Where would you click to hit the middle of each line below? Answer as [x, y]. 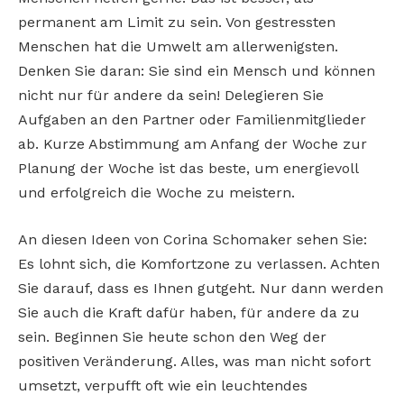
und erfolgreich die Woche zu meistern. [156, 193]
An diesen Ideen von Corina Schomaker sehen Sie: [193, 239]
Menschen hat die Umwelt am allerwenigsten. [178, 47]
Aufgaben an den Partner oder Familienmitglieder [192, 120]
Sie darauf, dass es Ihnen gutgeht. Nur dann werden [201, 288]
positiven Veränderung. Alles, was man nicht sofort [194, 361]
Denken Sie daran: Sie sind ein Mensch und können [197, 71]
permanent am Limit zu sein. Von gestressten [177, 23]
